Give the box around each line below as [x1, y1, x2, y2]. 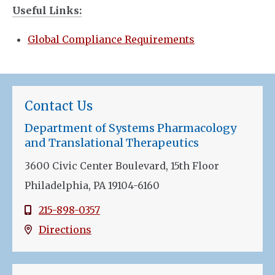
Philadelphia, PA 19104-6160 [25, 179, 160, 192]
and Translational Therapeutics [25, 136, 199, 150]
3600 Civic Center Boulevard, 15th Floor [25, 160, 219, 172]
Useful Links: [12, 4, 82, 17]
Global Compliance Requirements [28, 33, 195, 45]
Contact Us [25, 98, 93, 114]
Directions [39, 223, 91, 236]
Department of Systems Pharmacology [25, 121, 236, 136]
